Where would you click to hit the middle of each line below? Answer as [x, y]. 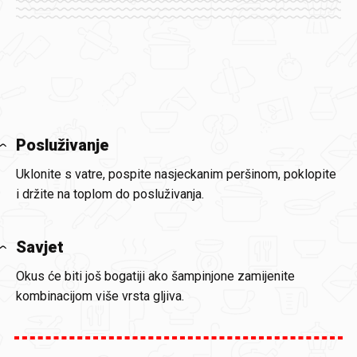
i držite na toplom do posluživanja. [110, 194]
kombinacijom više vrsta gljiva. [100, 296]
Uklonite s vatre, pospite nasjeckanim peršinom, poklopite [176, 174]
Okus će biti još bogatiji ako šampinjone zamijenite [155, 276]
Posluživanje [63, 145]
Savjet [40, 247]
